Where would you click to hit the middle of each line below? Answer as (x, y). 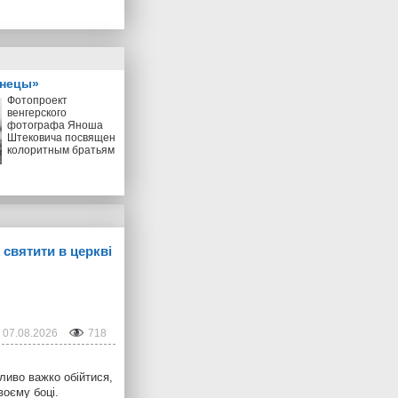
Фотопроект (37, 100)
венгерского (37, 112)
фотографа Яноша (55, 125)
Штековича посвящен (61, 137)
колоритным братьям (61, 150)
